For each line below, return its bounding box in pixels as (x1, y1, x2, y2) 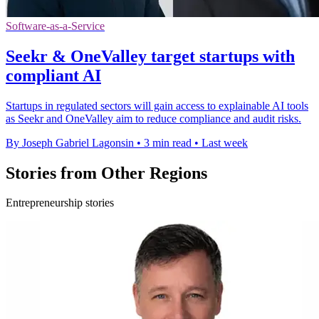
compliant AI (6, 66, 101, 85)
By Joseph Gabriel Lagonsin (6, 136, 134, 149)
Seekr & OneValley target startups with (6, 46, 295, 66)
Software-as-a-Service (6, 19, 105, 32)
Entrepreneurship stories (6, 197, 114, 209)
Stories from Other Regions (6, 163, 207, 182)
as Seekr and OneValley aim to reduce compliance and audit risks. (6, 112, 301, 125)
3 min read (144, 136, 192, 149)
